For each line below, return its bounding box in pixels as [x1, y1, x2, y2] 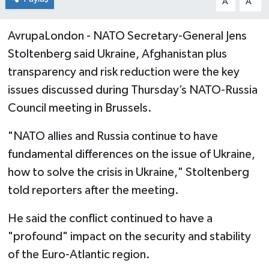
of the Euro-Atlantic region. [7, 248, 150, 261]
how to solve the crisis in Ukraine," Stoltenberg [7, 166, 249, 178]
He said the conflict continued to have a [7, 212, 213, 225]
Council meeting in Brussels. [7, 101, 152, 114]
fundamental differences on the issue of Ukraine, [7, 148, 255, 160]
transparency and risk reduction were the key [7, 65, 240, 78]
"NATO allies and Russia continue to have [7, 130, 218, 142]
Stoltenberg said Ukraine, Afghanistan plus [7, 47, 227, 60]
